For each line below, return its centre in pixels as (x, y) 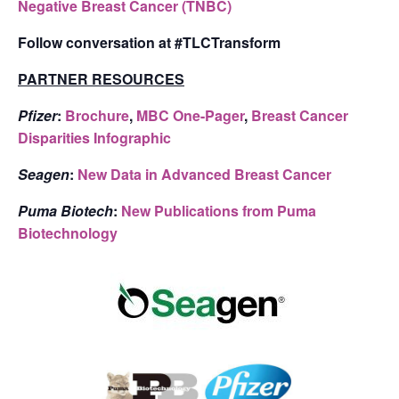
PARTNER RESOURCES (101, 78)
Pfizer (37, 115)
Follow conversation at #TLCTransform (149, 42)
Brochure (97, 115)
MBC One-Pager (190, 115)
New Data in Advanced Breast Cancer (204, 174)
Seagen (44, 174)
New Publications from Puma (219, 210)
